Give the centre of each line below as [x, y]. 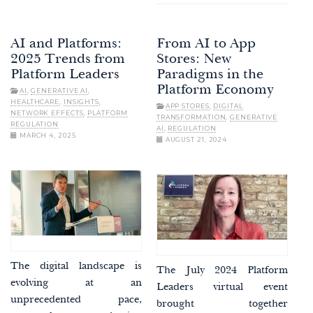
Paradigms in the [210, 76]
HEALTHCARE [35, 102]
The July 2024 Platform [222, 271]
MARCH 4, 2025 [46, 136]
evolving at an [77, 284]
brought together [222, 305]
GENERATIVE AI [60, 91]
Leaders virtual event [222, 288]
